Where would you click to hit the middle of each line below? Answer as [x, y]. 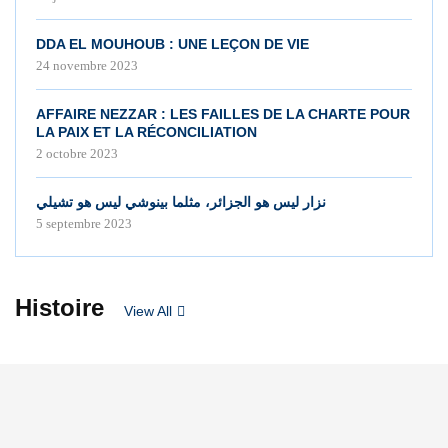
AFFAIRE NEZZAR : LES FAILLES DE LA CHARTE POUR [223, 113]
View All [148, 310]
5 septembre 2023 [84, 223]
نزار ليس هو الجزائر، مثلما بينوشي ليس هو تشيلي [181, 201]
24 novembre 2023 [87, 65]
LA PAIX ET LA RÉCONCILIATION [146, 131]
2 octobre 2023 [77, 153]
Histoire [59, 307]
